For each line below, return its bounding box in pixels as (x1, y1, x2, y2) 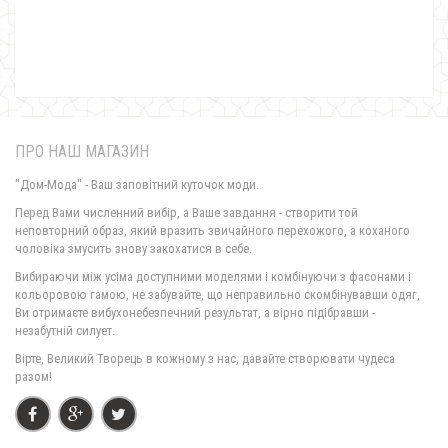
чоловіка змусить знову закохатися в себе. (15, 241, 252, 256)
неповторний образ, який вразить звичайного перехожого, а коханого (15, 223, 410, 238)
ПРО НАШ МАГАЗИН (15, 142, 149, 161)
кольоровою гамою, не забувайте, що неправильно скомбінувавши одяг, (15, 287, 420, 302)
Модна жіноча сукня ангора (147, 256, 301, 271)
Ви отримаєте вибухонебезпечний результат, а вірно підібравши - (15, 305, 375, 320)
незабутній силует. (15, 323, 115, 338)
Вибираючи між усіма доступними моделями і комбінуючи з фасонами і (15, 269, 411, 284)
